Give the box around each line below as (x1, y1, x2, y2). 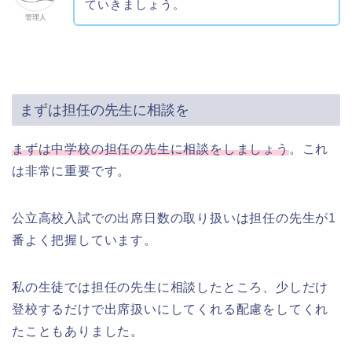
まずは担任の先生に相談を (20, 101, 189, 119)
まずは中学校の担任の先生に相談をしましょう (12, 142, 289, 156)
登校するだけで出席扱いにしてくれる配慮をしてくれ (12, 302, 329, 317)
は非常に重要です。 (12, 164, 131, 178)
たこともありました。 (12, 324, 145, 339)
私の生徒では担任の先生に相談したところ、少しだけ (12, 280, 329, 295)
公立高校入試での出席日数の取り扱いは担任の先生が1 (12, 211, 336, 225)
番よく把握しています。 (12, 233, 157, 247)
